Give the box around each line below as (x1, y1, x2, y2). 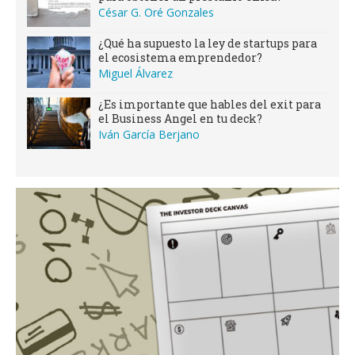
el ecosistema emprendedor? (98, 50, 262, 66)
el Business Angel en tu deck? (98, 111, 262, 127)
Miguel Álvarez (98, 66, 173, 82)
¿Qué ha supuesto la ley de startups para (98, 36, 317, 52)
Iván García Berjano (98, 127, 200, 143)
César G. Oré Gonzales (98, 5, 214, 21)
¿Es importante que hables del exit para (98, 97, 321, 113)
